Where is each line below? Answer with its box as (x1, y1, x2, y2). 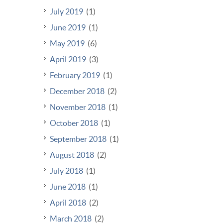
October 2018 (50, 118, 98, 128)
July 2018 (50, 166, 83, 176)
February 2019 (50, 71, 100, 80)
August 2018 (50, 150, 94, 160)
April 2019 (50, 55, 86, 64)
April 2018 (50, 198, 86, 208)
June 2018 (50, 182, 86, 192)
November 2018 (50, 103, 106, 112)
